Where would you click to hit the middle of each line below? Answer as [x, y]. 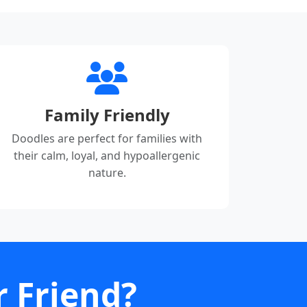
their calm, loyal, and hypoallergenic [107, 156]
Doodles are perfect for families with [107, 139]
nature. [107, 173]
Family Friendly [107, 115]
